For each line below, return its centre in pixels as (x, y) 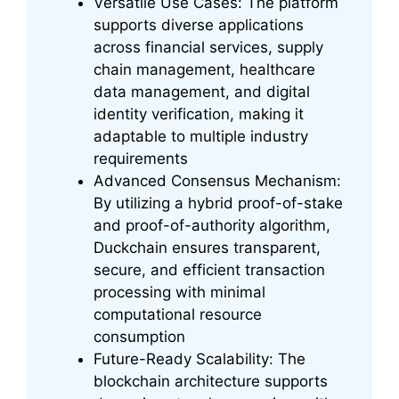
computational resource (178, 315)
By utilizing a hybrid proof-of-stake (218, 204)
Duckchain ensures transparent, (207, 248)
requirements (141, 159)
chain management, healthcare (204, 70)
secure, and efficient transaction (209, 270)
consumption (139, 337)
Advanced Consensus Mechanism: (217, 181)
